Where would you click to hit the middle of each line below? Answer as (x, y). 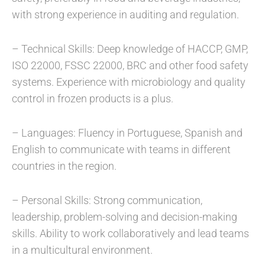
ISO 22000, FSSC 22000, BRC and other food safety (130, 66)
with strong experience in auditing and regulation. (125, 15)
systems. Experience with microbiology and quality (129, 82)
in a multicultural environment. (82, 250)
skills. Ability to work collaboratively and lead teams (130, 234)
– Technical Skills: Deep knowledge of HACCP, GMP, (130, 49)
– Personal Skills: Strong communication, (107, 201)
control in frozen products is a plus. (93, 99)
